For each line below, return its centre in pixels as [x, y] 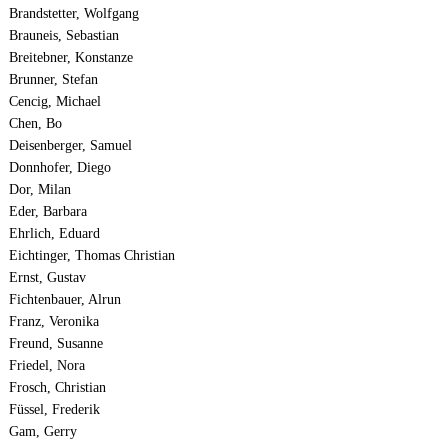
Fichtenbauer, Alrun [64, 300]
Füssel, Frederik [54, 410]
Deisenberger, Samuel [70, 146]
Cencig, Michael [54, 102]
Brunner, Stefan [53, 80]
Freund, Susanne [55, 344]
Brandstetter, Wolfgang [73, 14]
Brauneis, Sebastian [63, 36]
